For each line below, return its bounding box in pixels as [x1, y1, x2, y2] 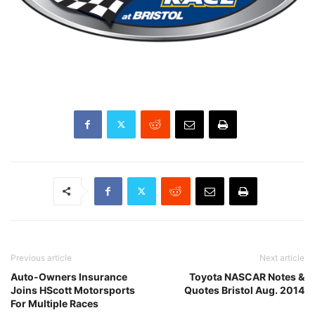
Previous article [11, 252, 72, 263]
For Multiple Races [11, 297, 98, 309]
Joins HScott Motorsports [11, 283, 135, 296]
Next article [259, 252, 304, 263]
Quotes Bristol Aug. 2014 [184, 283, 304, 296]
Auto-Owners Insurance [11, 270, 127, 283]
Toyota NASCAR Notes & [189, 270, 304, 283]
